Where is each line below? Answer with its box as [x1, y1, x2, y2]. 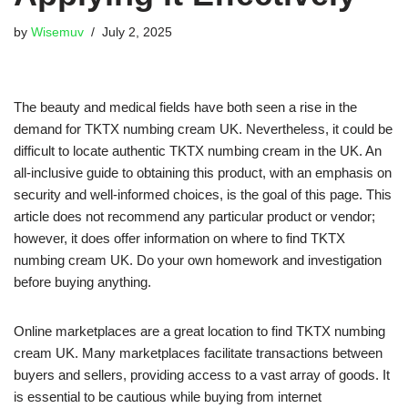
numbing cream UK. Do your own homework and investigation [14, 252, 382, 269]
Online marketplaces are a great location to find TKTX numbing [14, 323, 385, 340]
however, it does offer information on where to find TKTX [14, 230, 345, 247]
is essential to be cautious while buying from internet [14, 389, 321, 405]
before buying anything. [14, 274, 151, 291]
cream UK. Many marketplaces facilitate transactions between [14, 345, 382, 362]
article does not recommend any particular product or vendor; [14, 209, 375, 225]
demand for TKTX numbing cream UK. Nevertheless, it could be [14, 121, 393, 138]
